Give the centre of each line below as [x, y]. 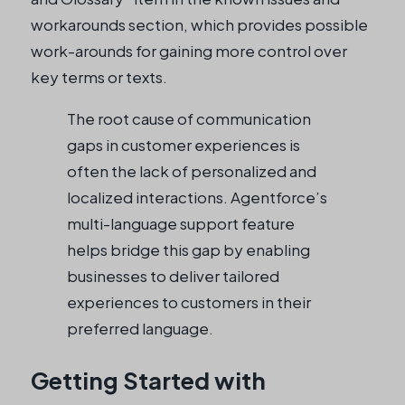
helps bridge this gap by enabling [188, 249]
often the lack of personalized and [192, 170]
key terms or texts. [99, 76]
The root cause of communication [189, 118]
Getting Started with [148, 381]
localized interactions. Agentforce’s [197, 197]
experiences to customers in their [189, 301]
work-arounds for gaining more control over [189, 50]
